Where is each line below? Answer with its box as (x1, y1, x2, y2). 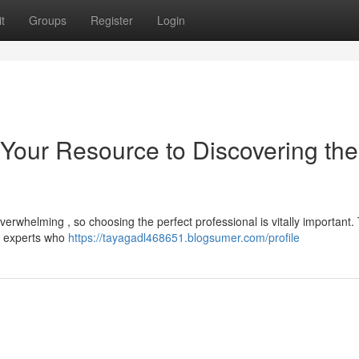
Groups (29, 12, 67, 28)
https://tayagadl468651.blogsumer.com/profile (68, 229, 300, 245)
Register (91, 12, 133, 28)
